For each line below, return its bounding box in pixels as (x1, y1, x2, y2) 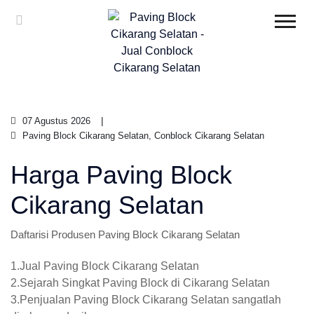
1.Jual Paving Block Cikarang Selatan (11, 260, 199, 272)
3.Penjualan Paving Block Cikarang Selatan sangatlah (11, 294, 281, 306)
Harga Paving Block (11, 161, 232, 189)
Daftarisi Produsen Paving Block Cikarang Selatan (11, 228, 240, 240)
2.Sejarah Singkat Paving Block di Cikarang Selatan (11, 277, 270, 289)
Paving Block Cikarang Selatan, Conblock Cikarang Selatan (20, 130, 264, 141)
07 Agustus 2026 (20, 116, 90, 126)
